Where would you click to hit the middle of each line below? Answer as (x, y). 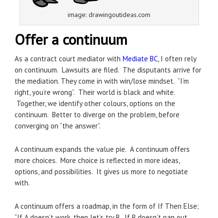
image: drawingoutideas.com (109, 15)
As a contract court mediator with (69, 59)
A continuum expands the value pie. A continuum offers (102, 149)
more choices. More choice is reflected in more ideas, (97, 161)
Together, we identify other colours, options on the (95, 104)
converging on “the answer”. (58, 126)
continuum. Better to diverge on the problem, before (97, 115)
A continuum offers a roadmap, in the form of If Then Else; (107, 206)
